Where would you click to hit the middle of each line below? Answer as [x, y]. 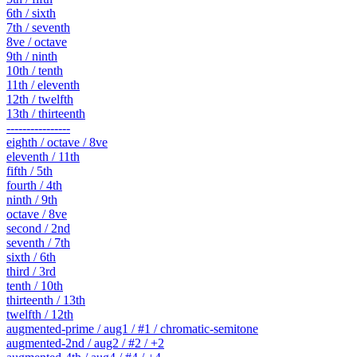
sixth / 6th [31, 257]
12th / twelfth [40, 100]
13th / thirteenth [46, 114]
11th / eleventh [43, 85]
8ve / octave [37, 42]
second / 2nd [38, 229]
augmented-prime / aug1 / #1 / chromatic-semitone [132, 329]
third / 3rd [31, 272]
